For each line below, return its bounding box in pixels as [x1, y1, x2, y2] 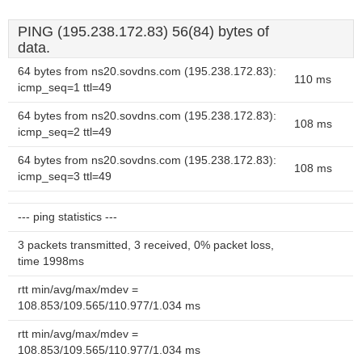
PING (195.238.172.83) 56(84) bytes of [18, 23, 269, 40]
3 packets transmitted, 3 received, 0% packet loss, [18, 239, 274, 251]
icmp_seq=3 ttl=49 [18, 170, 112, 183]
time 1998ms [18, 255, 84, 267]
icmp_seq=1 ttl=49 [18, 82, 112, 94]
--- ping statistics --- [18, 211, 117, 223]
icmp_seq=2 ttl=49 [18, 126, 112, 138]
